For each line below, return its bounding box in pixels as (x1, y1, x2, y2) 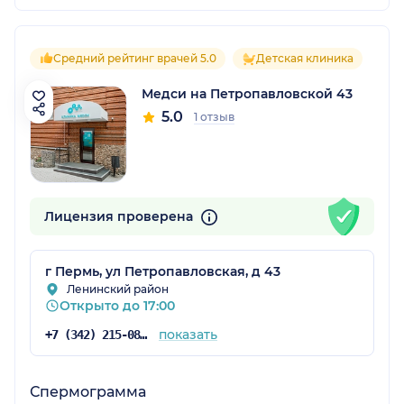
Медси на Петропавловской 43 (142, 86, 353, 103)
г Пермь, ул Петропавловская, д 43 (45, 263, 280, 280)
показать (158, 326, 217, 344)
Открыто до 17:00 (60, 298, 175, 315)
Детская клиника (256, 51, 353, 66)
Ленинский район (67, 282, 169, 297)
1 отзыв (194, 110, 234, 124)
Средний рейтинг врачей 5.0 (53, 51, 216, 66)
